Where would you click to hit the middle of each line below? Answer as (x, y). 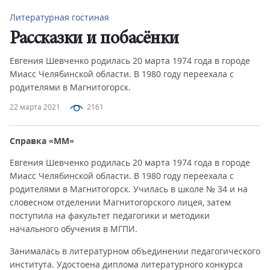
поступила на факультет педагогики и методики (110, 215)
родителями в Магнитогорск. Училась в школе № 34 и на (129, 189)
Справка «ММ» (42, 141)
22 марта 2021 (35, 107)
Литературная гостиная (59, 17)
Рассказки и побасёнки (94, 39)
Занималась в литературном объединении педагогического (135, 251)
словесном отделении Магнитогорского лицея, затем (120, 202)
